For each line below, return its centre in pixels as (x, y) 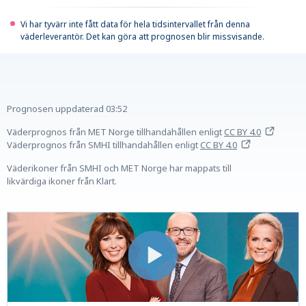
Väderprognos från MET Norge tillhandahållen (102, 132)
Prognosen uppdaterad (55, 109)
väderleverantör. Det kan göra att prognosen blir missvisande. (142, 37)
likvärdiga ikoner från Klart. (62, 181)
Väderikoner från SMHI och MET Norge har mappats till (119, 168)
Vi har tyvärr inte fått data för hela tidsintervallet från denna (135, 25)
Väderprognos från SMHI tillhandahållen (90, 145)
